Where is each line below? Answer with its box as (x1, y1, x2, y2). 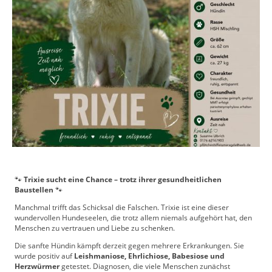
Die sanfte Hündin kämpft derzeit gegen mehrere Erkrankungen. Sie (15, 240, 244, 251)
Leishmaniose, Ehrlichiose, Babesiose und (74, 251, 225, 262)
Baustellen (15, 184, 53, 195)
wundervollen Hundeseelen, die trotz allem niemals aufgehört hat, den (15, 212, 252, 223)
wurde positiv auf (15, 251, 74, 262)
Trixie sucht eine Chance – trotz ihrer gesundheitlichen (24, 174, 222, 185)
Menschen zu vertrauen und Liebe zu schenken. (15, 223, 175, 233)
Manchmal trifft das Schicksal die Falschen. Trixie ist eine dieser (15, 202, 229, 212)
